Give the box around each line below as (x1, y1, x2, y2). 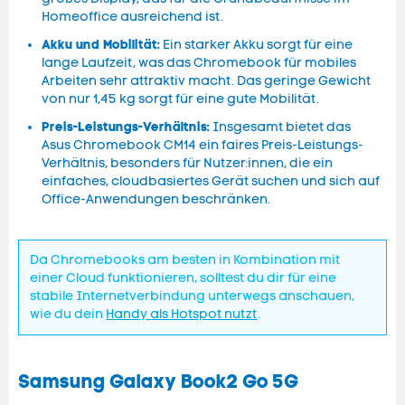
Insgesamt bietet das (210, 119, 351, 136)
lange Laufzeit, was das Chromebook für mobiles (42, 55, 356, 71)
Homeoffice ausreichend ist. (42, 9, 223, 25)
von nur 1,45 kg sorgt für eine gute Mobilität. (42, 91, 319, 108)
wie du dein (30, 306, 106, 323)
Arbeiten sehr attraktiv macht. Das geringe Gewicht (42, 73, 371, 89)
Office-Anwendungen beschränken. (42, 192, 270, 208)
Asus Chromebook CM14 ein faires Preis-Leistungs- (42, 137, 363, 154)
